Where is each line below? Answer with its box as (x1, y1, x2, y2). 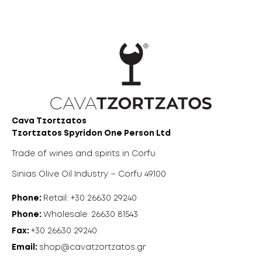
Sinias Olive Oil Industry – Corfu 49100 (12, 171, 166, 178)
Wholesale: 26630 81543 (43, 211, 138, 219)
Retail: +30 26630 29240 (43, 195, 137, 202)
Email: (12, 244, 39, 251)
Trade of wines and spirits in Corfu (12, 150, 156, 158)
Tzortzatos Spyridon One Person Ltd (12, 130, 171, 137)
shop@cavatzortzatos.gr (39, 244, 146, 251)
